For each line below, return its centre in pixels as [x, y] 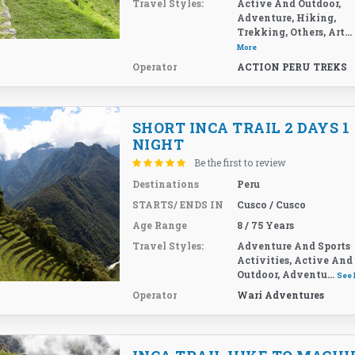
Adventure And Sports [294, 246]
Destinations [165, 184]
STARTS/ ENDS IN [177, 204]
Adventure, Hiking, [287, 17]
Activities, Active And [295, 260]
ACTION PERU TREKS [292, 67]
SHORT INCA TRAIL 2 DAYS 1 [241, 128]
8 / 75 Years [266, 225]
